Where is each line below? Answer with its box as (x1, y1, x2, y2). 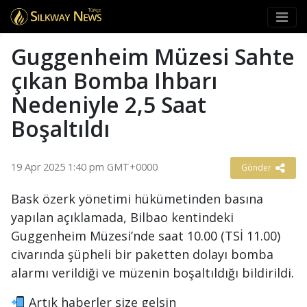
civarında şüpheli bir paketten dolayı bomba (11, 246, 273, 262)
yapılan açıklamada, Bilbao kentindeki (11, 209, 234, 225)
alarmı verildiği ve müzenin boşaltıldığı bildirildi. (11, 265, 294, 281)
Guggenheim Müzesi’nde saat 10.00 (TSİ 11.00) (11, 228, 280, 244)
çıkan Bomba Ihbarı (11, 66, 217, 95)
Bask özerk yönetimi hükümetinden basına (11, 191, 263, 207)
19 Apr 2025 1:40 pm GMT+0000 (11, 160, 158, 173)
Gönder (241, 162, 273, 173)
